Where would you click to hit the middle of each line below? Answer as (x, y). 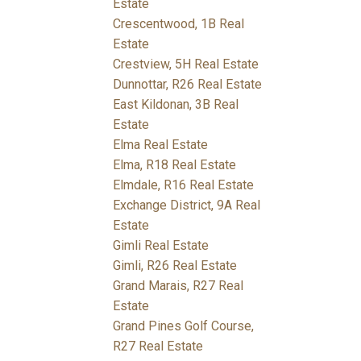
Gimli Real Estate (161, 245)
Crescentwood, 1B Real (179, 23)
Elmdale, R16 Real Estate (184, 185)
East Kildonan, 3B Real (176, 104)
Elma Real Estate (161, 144)
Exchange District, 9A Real (187, 205)
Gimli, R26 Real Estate (175, 265)
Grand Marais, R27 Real (178, 285)
